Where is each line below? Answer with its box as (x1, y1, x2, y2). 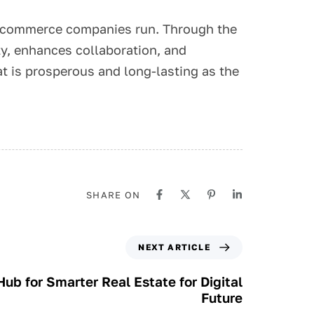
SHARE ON (86, 189, 141, 201)
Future (201, 289, 243, 306)
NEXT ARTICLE (138, 242, 210, 253)
